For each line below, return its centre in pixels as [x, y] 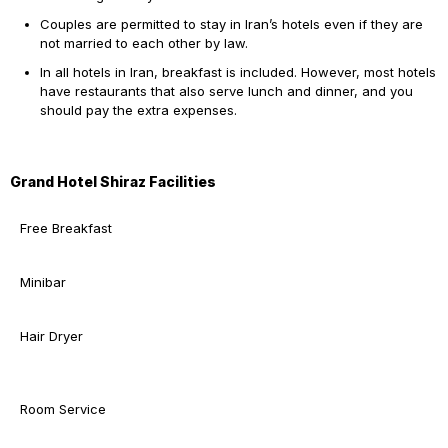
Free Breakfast [66, 228]
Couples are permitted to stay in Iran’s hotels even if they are [231, 24]
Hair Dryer [51, 336]
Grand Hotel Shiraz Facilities [113, 182]
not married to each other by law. [144, 43]
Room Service [63, 409]
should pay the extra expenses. [138, 110]
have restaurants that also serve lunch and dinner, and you [226, 91]
